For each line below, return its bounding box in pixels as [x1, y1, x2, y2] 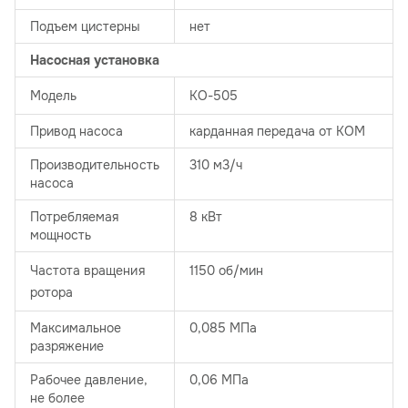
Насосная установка [30, 52, 159, 69]
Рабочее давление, [30, 372, 148, 389]
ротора [30, 284, 74, 301]
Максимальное [30, 320, 122, 337]
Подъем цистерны [30, 18, 141, 36]
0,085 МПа [189, 320, 258, 337]
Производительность [30, 157, 159, 174]
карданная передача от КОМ [189, 123, 365, 140]
